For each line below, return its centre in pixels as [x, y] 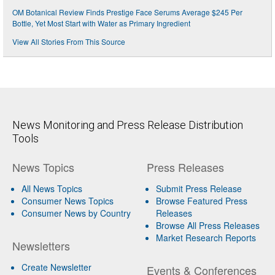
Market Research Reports [206, 237]
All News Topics [52, 188]
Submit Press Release [199, 188]
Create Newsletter [56, 267]
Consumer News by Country [76, 213]
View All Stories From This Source [69, 41]
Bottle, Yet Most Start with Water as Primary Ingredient [101, 23]
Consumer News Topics [68, 200]
